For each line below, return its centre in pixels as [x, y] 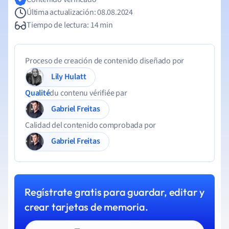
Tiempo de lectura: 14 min [70, 25]
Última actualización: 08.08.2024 [80, 12]
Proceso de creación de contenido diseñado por [105, 61]
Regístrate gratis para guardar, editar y [114, 192]
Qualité [38, 93]
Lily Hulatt [75, 76]
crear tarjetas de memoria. [86, 207]
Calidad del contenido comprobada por [91, 125]
